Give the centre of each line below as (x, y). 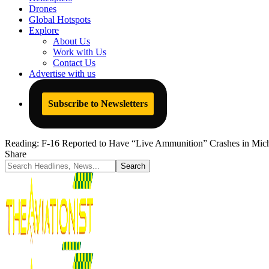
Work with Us (80, 52)
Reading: (22, 143)
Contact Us (74, 63)
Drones (43, 9)
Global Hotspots (60, 20)
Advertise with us (62, 74)
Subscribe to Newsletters (98, 104)
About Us (71, 41)
